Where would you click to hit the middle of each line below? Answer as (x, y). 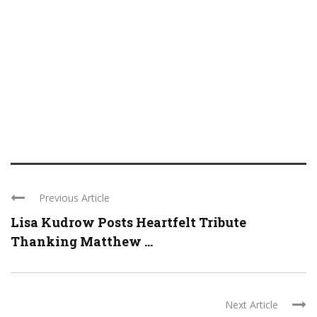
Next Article (252, 305)
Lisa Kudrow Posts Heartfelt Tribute (128, 222)
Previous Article (74, 198)
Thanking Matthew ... (82, 241)
